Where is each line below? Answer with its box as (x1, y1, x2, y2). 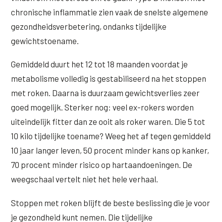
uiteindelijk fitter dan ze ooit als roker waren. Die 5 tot (11, 116, 206, 127)
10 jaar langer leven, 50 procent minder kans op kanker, (11, 145, 210, 156)
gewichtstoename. (11, 35, 79, 46)
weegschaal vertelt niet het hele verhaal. (11, 174, 159, 184)
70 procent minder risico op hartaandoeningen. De (11, 160, 193, 170)
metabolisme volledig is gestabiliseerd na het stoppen (11, 73, 207, 84)
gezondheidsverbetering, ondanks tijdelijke (11, 21, 167, 31)
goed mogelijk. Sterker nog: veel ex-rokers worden (11, 102, 194, 112)
